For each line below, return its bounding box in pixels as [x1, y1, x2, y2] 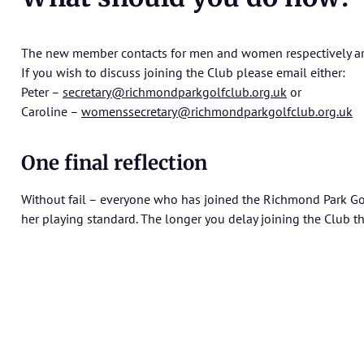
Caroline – [21, 103, 81, 120]
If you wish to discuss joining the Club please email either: [21, 64, 345, 81]
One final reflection [21, 150, 207, 176]
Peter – [21, 84, 63, 101]
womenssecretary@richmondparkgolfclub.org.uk [81, 103, 353, 120]
